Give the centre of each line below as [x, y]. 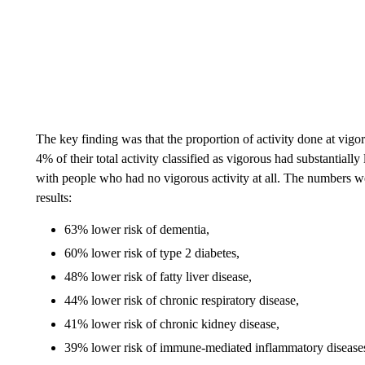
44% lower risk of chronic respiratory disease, [181, 301]
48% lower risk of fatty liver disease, [158, 277]
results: [53, 198]
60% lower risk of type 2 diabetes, [152, 253]
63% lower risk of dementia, [136, 230]
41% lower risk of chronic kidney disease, [172, 324]
